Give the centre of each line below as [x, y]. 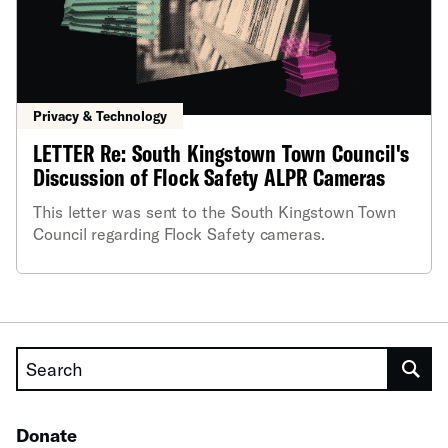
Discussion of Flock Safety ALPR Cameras [209, 177]
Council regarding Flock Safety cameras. [179, 234]
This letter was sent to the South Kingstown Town [215, 212]
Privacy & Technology [100, 116]
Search [44, 363]
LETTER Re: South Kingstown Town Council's [221, 153]
